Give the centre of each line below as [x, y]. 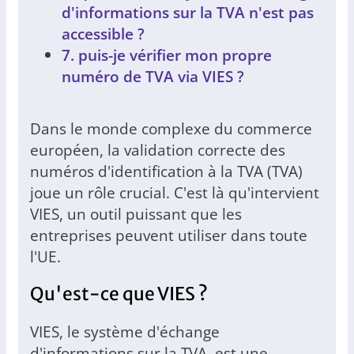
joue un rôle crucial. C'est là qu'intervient [175, 193]
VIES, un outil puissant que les [136, 214]
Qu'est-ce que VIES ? [119, 294]
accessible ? [103, 34]
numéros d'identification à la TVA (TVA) [166, 171]
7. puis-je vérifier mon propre [167, 55]
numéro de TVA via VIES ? [153, 77]
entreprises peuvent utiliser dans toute [169, 235]
